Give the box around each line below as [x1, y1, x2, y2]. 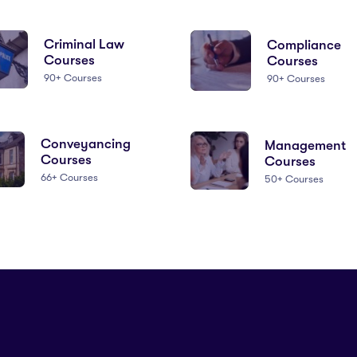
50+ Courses [264, 172, 324, 185]
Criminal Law [43, 36, 124, 52]
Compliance [266, 37, 341, 53]
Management [264, 137, 346, 153]
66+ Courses [41, 171, 99, 184]
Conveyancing [41, 136, 131, 152]
